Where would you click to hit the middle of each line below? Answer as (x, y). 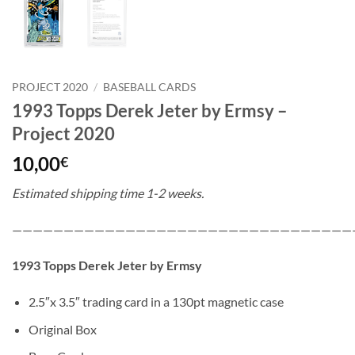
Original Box (62, 329)
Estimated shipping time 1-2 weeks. (108, 193)
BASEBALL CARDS (150, 87)
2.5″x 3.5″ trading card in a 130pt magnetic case (156, 302)
